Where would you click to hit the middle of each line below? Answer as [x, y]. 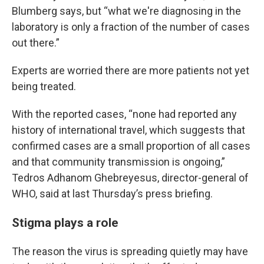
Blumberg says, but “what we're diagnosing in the [126, 11]
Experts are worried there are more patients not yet [131, 70]
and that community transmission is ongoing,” [118, 162]
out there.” [36, 43]
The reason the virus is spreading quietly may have [130, 251]
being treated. [44, 86]
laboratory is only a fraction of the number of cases [131, 27]
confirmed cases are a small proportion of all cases [131, 146]
